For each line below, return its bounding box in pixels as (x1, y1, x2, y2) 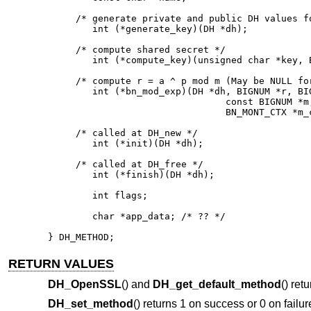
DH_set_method (47, 297, 133, 310)
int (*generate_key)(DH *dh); (47, 23, 248, 34)
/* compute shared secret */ (47, 44, 226, 55)
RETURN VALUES (8, 256, 115, 271)
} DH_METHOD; (47, 231, 115, 242)
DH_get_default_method (152, 278, 281, 291)
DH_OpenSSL (47, 278, 121, 291)
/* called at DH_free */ (47, 158, 203, 169)
